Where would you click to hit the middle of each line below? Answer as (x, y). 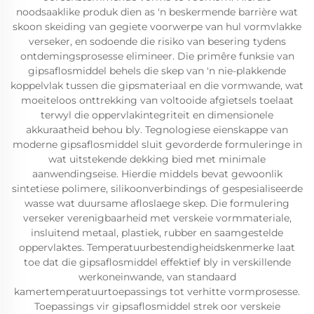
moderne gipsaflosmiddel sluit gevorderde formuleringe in (157, 144)
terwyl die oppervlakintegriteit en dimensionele (157, 115)
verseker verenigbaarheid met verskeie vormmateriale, (157, 218)
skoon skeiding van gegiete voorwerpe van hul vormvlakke (157, 27)
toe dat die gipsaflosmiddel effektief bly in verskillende (157, 262)
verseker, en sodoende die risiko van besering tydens (157, 41)
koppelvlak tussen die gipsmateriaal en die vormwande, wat (157, 86)
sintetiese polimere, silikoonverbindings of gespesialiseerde (157, 189)
